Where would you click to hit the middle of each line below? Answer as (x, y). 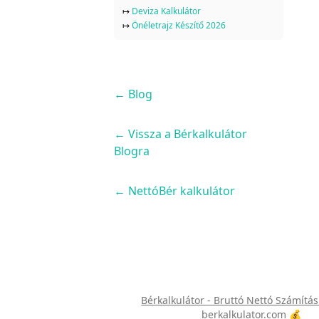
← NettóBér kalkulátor (174, 190)
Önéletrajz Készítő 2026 (179, 25)
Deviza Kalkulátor (166, 11)
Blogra (132, 151)
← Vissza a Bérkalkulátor (181, 134)
